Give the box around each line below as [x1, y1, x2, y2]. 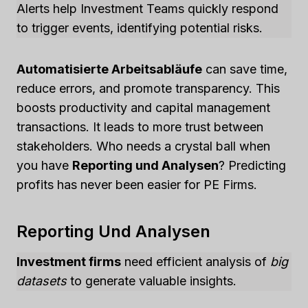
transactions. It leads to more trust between [16, 120, 263, 135]
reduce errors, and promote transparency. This [16, 81, 280, 96]
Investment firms [16, 254, 121, 269]
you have [16, 158, 72, 173]
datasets [16, 274, 67, 289]
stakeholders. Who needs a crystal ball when [16, 139, 270, 154]
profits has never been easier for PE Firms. [16, 177, 257, 192]
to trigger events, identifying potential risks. [16, 21, 263, 36]
